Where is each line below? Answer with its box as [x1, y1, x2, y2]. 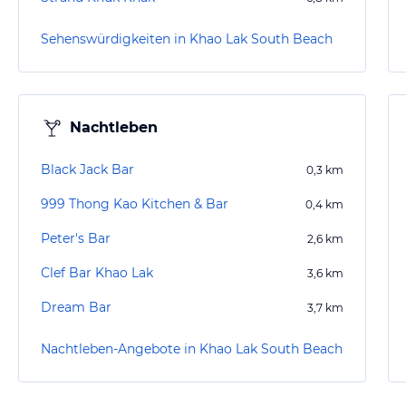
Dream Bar [41, 299, 111, 315]
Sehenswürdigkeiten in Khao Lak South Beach [41, 31, 333, 47]
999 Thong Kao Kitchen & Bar [41, 196, 228, 212]
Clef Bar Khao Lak [41, 265, 153, 281]
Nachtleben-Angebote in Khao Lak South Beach [41, 341, 343, 357]
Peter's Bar [41, 230, 111, 246]
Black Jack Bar [41, 161, 134, 178]
